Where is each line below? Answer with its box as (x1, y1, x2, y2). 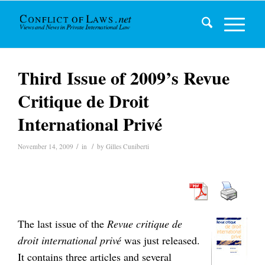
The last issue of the (18, 216, 107, 231)
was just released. (121, 233, 200, 248)
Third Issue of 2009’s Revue (18, 64, 230, 91)
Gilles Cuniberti (106, 142, 149, 151)
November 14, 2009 (18, 142, 73, 151)
